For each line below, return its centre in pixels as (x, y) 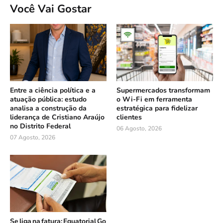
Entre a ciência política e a (53, 91)
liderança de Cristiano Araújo (57, 117)
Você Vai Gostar (51, 9)
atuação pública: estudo (48, 100)
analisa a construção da (48, 109)
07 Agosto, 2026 (33, 138)
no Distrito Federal (40, 126)
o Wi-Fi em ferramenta (154, 100)
